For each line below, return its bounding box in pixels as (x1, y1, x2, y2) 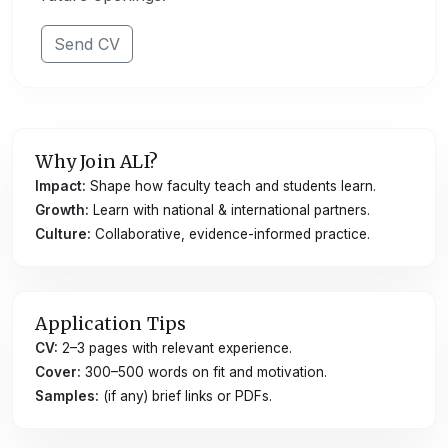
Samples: (35, 388, 100, 405)
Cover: (35, 364, 82, 381)
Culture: (35, 225, 92, 242)
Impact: (35, 177, 87, 194)
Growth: (35, 201, 90, 218)
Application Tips (35, 312, 187, 335)
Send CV (54, 34, 120, 55)
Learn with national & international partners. (89, 201, 371, 218)
